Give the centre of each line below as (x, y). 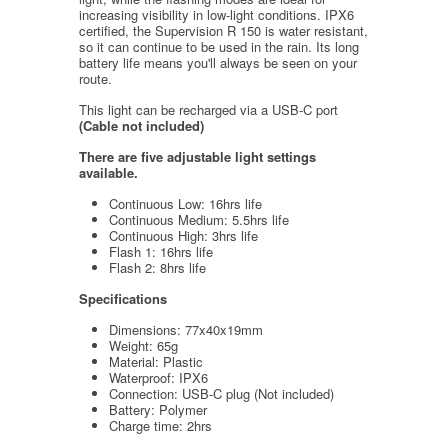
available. (108, 172)
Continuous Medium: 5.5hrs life (199, 219)
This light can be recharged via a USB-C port (208, 109)
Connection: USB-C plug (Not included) (221, 393)
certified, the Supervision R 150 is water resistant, (223, 30)
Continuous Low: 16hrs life (185, 203)
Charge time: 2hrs (160, 425)
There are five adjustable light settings (197, 156)
